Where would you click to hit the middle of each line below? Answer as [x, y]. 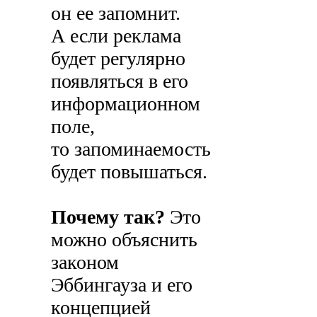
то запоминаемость [131, 149]
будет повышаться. [129, 171]
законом [85, 262]
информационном [126, 103]
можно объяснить [125, 239]
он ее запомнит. [116, 13]
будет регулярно [119, 58]
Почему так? [108, 217]
